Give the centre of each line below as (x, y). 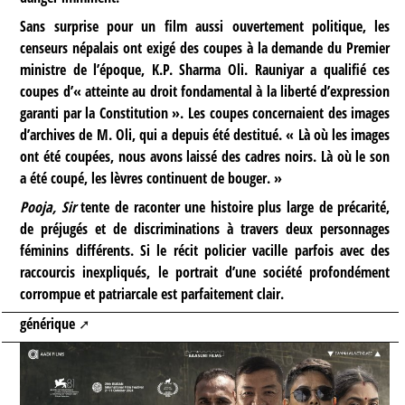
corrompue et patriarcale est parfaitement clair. (152, 293)
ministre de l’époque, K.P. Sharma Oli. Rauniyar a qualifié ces (205, 69)
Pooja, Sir (48, 207)
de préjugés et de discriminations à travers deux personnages (205, 228)
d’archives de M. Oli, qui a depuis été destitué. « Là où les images (205, 134)
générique (48, 324)
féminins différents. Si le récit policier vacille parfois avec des (205, 250)
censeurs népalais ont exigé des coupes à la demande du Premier (205, 47)
